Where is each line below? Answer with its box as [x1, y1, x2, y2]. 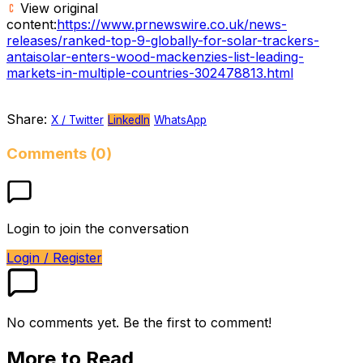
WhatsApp [154, 113, 207, 126]
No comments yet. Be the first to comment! [6, 314, 271, 331]
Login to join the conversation [6, 220, 189, 237]
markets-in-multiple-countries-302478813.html [6, 64, 293, 81]
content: [6, 15, 57, 32]
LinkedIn [108, 113, 150, 126]
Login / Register [6, 250, 102, 267]
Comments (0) [6, 144, 112, 164]
